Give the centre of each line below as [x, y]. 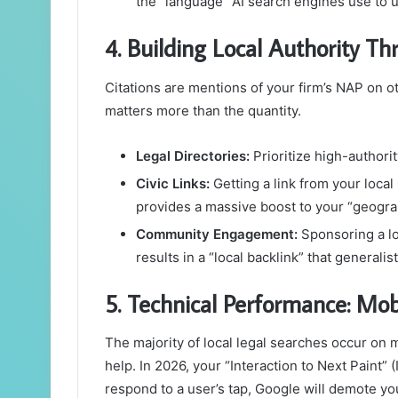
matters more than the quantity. [203, 110]
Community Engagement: [217, 234]
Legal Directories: [193, 155]
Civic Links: [173, 183]
